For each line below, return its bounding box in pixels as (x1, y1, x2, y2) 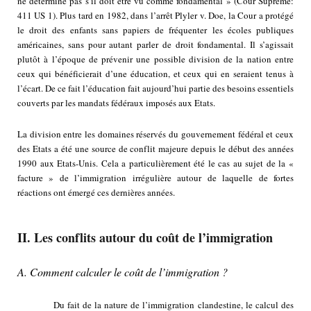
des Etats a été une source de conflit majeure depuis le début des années (17, 142, 294, 155)
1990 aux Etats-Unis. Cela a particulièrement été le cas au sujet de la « (17, 157, 294, 170)
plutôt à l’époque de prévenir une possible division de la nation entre (17, 53, 294, 66)
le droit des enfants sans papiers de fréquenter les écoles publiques (17, 24, 294, 37)
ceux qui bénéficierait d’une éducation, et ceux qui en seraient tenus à (17, 67, 294, 81)
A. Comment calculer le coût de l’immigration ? (17, 264, 228, 280)
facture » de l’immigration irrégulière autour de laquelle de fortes (17, 171, 294, 185)
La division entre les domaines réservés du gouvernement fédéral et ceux (17, 128, 294, 141)
